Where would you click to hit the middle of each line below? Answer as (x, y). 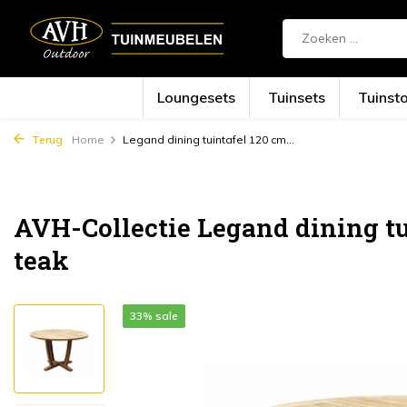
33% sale (154, 316)
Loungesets (197, 97)
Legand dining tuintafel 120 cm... (208, 139)
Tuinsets (297, 97)
